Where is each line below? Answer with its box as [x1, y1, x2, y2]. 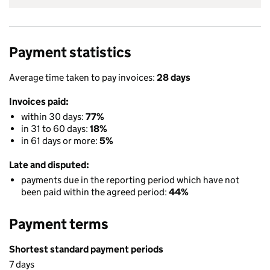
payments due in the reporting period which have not [21, 174, 239, 186]
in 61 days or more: [21, 135, 99, 146]
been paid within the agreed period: [21, 186, 169, 198]
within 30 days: [21, 111, 86, 122]
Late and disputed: [9, 159, 89, 171]
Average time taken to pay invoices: [9, 72, 157, 83]
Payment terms [9, 215, 108, 233]
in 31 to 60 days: [21, 123, 90, 134]
